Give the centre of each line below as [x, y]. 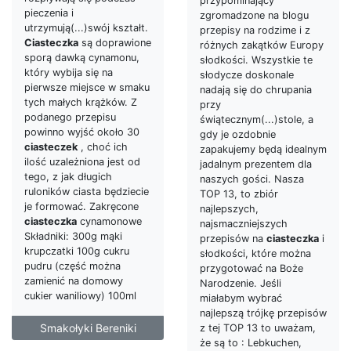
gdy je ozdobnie [238, 134]
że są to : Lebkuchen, [251, 342]
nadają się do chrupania [256, 89]
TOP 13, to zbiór [239, 194]
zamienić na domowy [74, 281]
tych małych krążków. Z [81, 102]
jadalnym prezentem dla [256, 164]
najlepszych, [229, 208]
